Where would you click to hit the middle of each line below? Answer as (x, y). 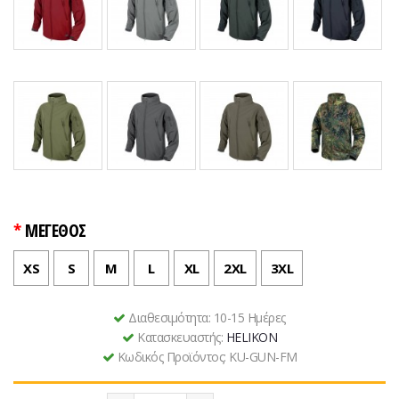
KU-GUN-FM (263, 357)
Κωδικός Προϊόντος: (173, 357)
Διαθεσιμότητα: (171, 318)
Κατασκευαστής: (182, 338)
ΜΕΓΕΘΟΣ (56, 231)
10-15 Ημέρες (249, 318)
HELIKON (251, 338)
